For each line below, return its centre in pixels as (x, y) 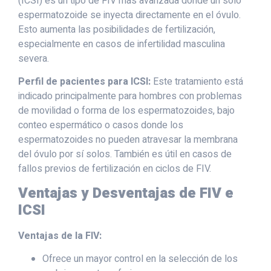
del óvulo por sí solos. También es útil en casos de (125, 155)
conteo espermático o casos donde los (101, 126)
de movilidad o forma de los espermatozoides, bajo (126, 111)
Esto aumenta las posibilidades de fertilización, (117, 29)
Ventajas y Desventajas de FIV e (126, 193)
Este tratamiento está (197, 82)
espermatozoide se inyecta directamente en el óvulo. (129, 15)
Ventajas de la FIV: (60, 236)
